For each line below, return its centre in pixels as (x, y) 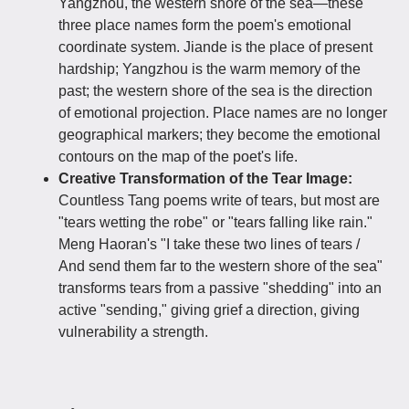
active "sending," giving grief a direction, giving (209, 310)
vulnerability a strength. (133, 332)
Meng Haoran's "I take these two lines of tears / (209, 244)
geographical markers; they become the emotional (220, 135)
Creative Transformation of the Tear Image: (205, 178)
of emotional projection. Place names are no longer (223, 113)
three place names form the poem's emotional (205, 25)
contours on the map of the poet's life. (178, 157)
